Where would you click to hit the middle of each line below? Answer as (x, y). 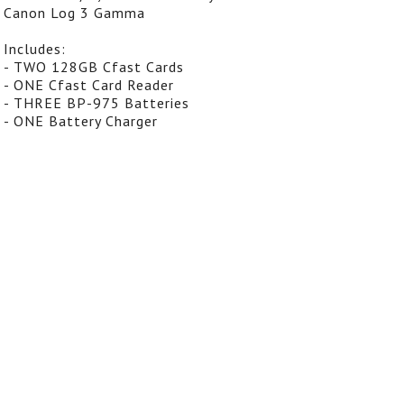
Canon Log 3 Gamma (74, 12)
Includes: (35, 48)
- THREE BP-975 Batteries (96, 102)
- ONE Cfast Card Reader (89, 84)
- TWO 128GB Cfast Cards (94, 66)
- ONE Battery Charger (81, 120)
